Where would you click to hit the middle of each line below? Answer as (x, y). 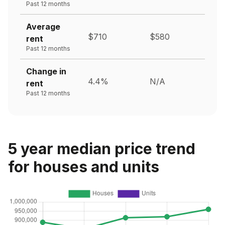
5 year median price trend (102, 148)
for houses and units (84, 166)
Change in (46, 71)
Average (43, 26)
